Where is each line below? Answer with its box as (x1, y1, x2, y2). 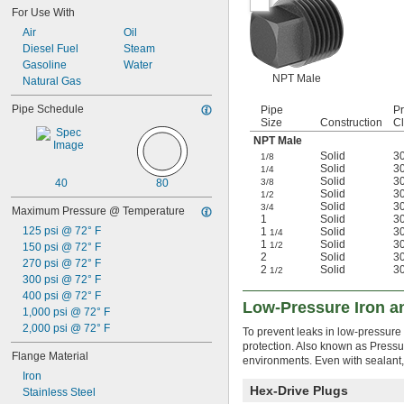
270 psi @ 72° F (23, 257, 101, 270)
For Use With (12, 6, 75, 19)
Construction (320, 116, 382, 129)
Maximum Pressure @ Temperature (12, 205, 185, 217)
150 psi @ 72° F (23, 241, 101, 253)
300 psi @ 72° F (23, 273, 101, 286)
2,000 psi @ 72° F (23, 322, 110, 335)
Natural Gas (23, 75, 81, 87)
